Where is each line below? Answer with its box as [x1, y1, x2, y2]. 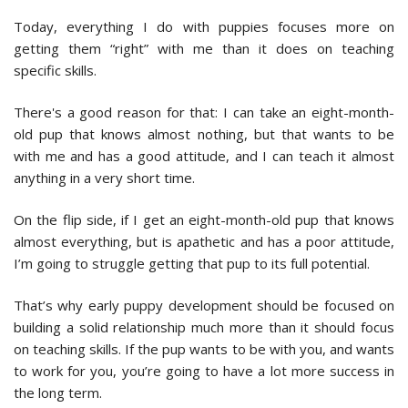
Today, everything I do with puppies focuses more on [14, 16, 394, 36]
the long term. [14, 382, 102, 402]
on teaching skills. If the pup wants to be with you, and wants [14, 339, 394, 358]
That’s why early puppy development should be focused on [14, 295, 394, 314]
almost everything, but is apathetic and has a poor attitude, [14, 231, 394, 250]
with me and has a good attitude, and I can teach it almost [14, 146, 394, 165]
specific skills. [14, 60, 97, 79]
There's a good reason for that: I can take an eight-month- [14, 102, 394, 121]
